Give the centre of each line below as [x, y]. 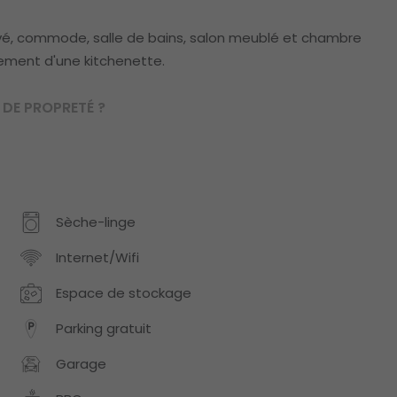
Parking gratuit [104, 329]
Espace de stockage [124, 293]
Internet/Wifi [97, 258]
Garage [81, 364]
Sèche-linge [96, 222]
